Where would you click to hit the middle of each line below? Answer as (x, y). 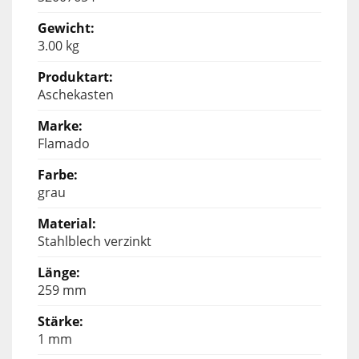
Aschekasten (76, 94)
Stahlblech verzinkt (95, 241)
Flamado (64, 143)
